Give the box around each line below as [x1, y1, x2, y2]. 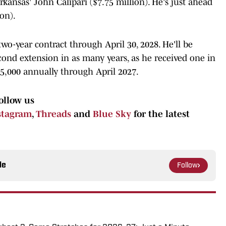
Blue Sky [93, 108, 131, 119]
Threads [36, 108, 71, 119]
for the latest [131, 108, 190, 119]
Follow [177, 161, 198, 169]
